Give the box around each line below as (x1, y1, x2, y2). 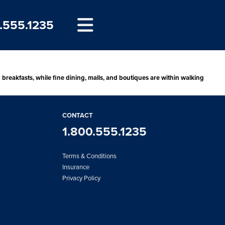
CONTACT (62, 110, 93, 120)
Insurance (62, 162, 89, 172)
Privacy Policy (62, 173, 100, 183)
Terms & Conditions (62, 151, 117, 161)
